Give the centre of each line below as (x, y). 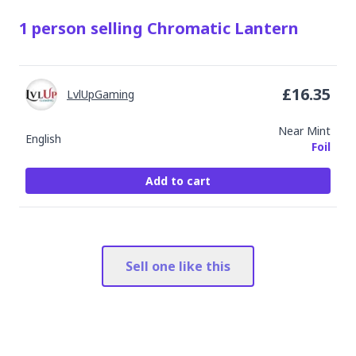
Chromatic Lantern (223, 28)
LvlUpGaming (101, 94)
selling (117, 28)
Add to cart (178, 181)
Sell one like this (178, 266)
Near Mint (304, 131)
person (59, 28)
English (43, 139)
